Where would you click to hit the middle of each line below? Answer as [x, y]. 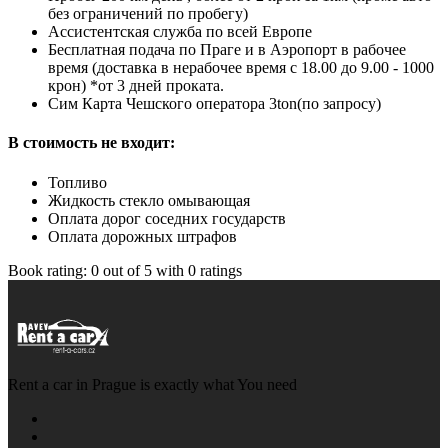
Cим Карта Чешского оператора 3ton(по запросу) [214, 103]
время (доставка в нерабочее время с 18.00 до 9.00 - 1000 [241, 67]
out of [121, 270]
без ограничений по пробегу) [148, 13]
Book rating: [49, 270]
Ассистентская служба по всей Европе [180, 31]
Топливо [77, 182]
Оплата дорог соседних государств [167, 218]
